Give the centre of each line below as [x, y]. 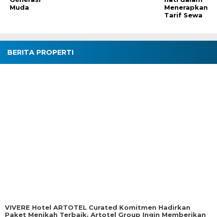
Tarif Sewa [184, 15]
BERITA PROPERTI [40, 53]
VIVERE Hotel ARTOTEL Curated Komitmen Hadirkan [98, 207]
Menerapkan [186, 8]
